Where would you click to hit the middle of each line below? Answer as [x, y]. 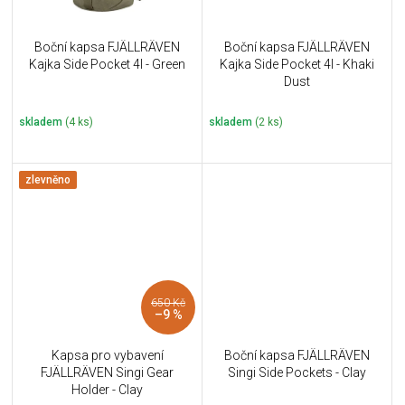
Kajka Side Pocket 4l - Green [107, 64]
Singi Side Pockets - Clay [297, 373]
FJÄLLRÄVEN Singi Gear [107, 373]
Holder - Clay [107, 390]
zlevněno [48, 179]
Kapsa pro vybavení [107, 356]
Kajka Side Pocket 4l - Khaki [297, 64]
